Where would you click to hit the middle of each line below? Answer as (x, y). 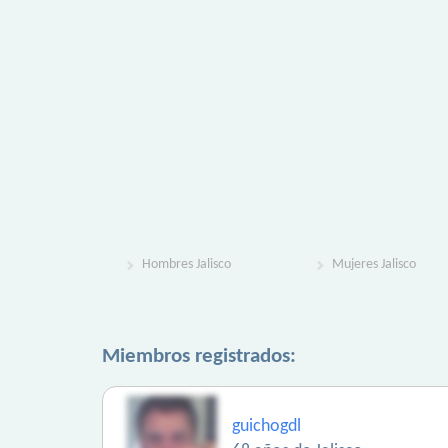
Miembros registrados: (199, 356)
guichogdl (266, 426)
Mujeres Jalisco (374, 264)
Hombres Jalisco (186, 264)
